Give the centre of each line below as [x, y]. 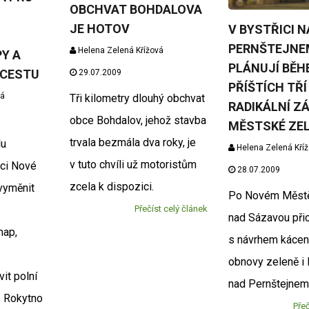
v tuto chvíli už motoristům [133, 164]
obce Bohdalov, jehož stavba [138, 120]
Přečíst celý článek [171, 208]
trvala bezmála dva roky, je [132, 142]
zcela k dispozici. [111, 186]
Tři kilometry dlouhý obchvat [137, 98]
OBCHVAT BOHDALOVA [136, 9]
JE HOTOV [99, 28]
